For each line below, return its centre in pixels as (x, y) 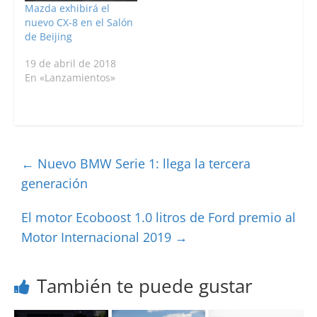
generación (54, 183)
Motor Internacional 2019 (98, 237)
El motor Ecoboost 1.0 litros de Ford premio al (158, 217)
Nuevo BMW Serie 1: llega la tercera (142, 163)
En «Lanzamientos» (70, 77)
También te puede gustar (144, 286)
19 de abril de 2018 (70, 63)
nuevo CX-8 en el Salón (79, 22)
